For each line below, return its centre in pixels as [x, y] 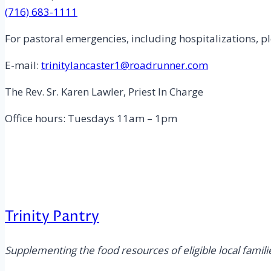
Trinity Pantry [52, 216]
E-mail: [23, 65]
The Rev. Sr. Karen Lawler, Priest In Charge [104, 91]
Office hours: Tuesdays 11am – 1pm [91, 118]
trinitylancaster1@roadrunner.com [125, 65]
